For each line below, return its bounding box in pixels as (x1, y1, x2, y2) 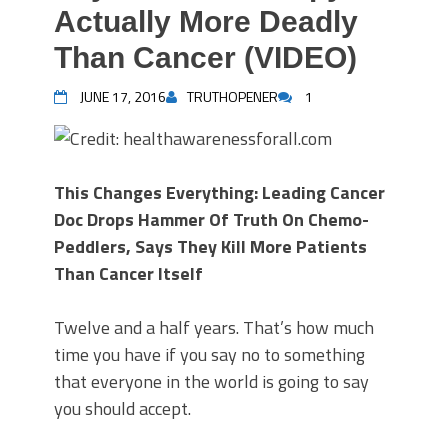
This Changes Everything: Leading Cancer (54, 179, 385, 206)
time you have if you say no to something (54, 341, 365, 368)
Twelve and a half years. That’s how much (54, 314, 374, 341)
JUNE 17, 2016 (80, 86, 166, 107)
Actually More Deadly (54, 5, 358, 38)
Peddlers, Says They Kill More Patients (54, 233, 367, 260)
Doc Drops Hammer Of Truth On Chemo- (54, 206, 369, 233)
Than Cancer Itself (54, 260, 203, 287)
